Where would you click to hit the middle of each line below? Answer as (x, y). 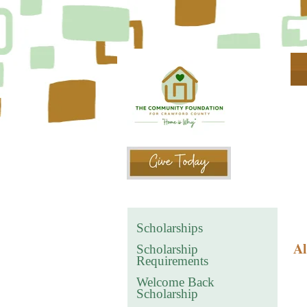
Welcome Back (175, 282)
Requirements (172, 261)
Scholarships (170, 228)
